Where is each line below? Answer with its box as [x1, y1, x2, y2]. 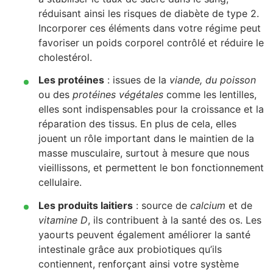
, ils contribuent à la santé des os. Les [88, 213, 261, 226]
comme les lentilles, [163, 88, 257, 101]
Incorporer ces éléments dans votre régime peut [38, 21, 261, 34]
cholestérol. [38, 51, 92, 63]
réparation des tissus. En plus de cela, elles [38, 118, 236, 130]
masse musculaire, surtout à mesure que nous [38, 147, 249, 160]
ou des [38, 88, 73, 101]
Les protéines [38, 74, 104, 87]
